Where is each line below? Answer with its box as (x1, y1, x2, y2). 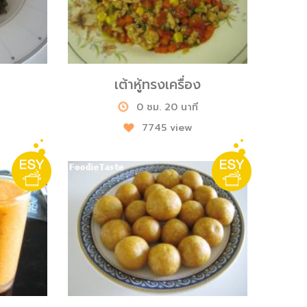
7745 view (141, 121, 193, 136)
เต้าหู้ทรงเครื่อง (114, 75, 201, 95)
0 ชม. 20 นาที (136, 100, 198, 115)
